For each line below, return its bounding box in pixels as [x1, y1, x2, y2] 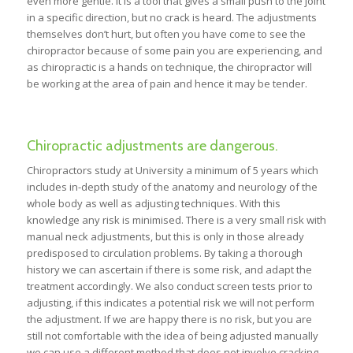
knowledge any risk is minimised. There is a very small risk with [26, 212, 326, 227]
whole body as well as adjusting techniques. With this [26, 195, 281, 210]
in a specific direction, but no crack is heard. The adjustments [26, 9, 317, 24]
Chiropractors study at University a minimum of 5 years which [26, 162, 318, 177]
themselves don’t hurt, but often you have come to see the [26, 26, 306, 41]
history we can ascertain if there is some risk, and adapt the [26, 262, 312, 277]
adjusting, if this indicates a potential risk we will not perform [26, 295, 314, 310]
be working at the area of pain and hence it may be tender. [26, 76, 307, 91]
